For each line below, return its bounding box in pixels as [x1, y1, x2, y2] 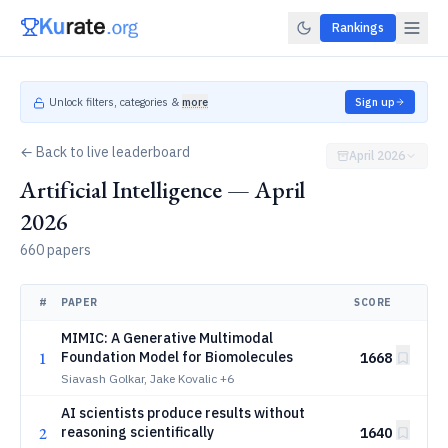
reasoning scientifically [61, 423, 214, 441]
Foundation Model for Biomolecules [61, 348, 293, 366]
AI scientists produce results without [61, 404, 305, 422]
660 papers [20, 241, 91, 259]
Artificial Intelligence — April [20, 174, 306, 205]
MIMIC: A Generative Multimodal [61, 329, 273, 347]
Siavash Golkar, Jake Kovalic [61, 371, 217, 386]
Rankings [332, 20, 384, 35]
